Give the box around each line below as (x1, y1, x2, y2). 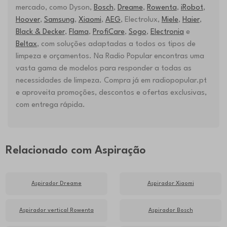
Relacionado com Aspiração (5, 145, 146, 157)
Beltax (15, 41, 37, 49)
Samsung (44, 16, 74, 24)
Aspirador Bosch (148, 207, 193, 213)
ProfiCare (92, 28, 125, 36)
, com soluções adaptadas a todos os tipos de (36, 41, 196, 49)
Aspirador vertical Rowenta (19, 207, 94, 213)
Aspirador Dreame (31, 180, 82, 186)
